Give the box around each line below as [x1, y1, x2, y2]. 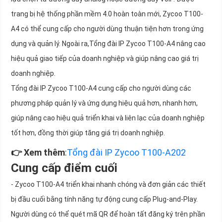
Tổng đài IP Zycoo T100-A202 [67, 147, 186, 158]
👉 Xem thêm [11, 147, 65, 158]
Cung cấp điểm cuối [11, 161, 117, 175]
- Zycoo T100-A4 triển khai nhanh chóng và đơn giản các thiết [11, 180, 206, 189]
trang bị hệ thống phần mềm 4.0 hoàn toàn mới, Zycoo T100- [11, 10, 203, 18]
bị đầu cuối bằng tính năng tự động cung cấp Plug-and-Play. [11, 195, 198, 204]
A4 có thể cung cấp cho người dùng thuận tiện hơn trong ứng [11, 25, 204, 33]
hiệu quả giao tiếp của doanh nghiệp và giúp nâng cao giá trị [11, 55, 199, 63]
